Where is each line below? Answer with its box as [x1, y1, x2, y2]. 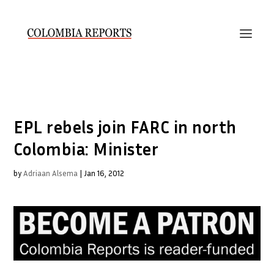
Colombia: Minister [13, 139, 159, 159]
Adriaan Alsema [23, 168, 78, 178]
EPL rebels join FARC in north [13, 117, 237, 137]
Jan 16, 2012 [84, 168, 125, 178]
